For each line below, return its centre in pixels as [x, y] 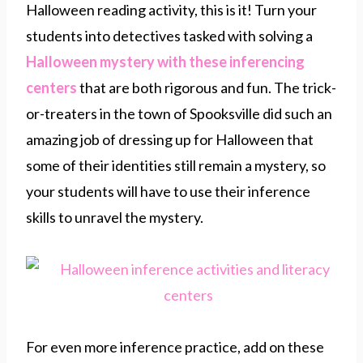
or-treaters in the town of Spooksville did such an [179, 113]
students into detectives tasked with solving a [169, 35]
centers [51, 87]
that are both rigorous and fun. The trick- [207, 87]
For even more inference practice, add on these [175, 346]
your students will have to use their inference [168, 191]
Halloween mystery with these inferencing [165, 61]
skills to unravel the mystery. [115, 217]
